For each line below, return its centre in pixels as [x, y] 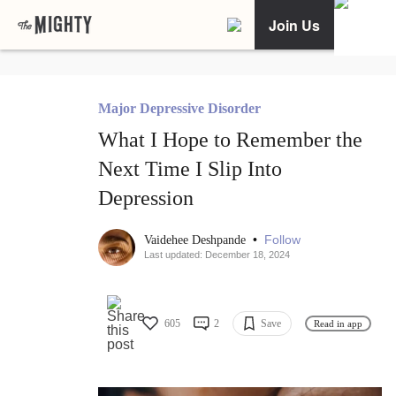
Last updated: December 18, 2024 [217, 255]
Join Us [294, 25]
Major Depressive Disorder [179, 109]
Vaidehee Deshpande [197, 240]
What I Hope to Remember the [230, 140]
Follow [282, 240]
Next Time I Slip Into [190, 169]
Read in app [338, 323]
